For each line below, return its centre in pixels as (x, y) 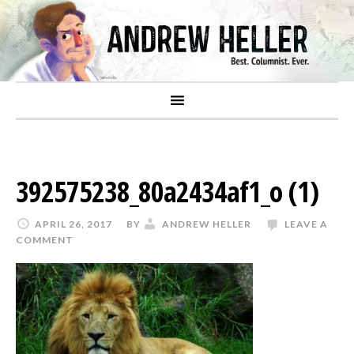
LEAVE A (306, 224)
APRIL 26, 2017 (73, 224)
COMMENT (45, 239)
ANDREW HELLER (207, 224)
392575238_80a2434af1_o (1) (167, 191)
